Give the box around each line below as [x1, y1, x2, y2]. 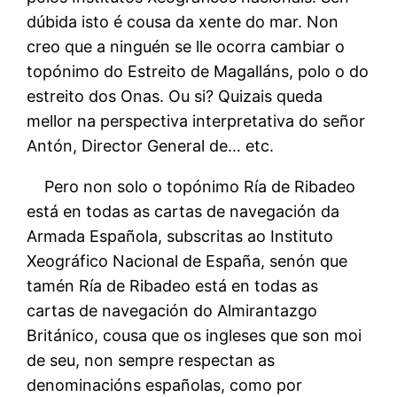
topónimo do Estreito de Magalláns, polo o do [27, 61, 370, 81]
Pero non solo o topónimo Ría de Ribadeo [27, 176, 356, 196]
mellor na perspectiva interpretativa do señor [27, 111, 366, 130]
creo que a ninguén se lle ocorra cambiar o [27, 36, 346, 56]
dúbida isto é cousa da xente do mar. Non [27, 12, 339, 31]
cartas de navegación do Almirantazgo [27, 300, 318, 320]
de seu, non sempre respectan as [27, 350, 276, 370]
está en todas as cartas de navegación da [27, 201, 340, 221]
